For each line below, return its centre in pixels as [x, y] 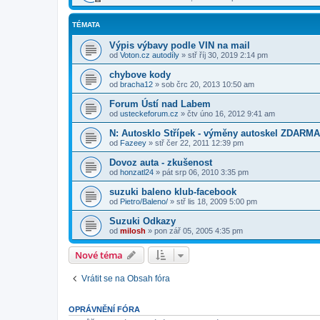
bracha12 [136, 84]
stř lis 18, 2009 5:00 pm [217, 201]
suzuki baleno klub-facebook [173, 191]
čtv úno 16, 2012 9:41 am [231, 113]
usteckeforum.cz [149, 113]
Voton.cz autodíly [150, 55]
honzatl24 [137, 172]
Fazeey [133, 142]
